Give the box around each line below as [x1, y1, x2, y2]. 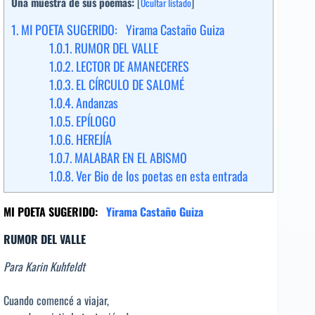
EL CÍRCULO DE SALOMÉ [73, 75, 184, 94]
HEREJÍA [73, 130, 112, 149]
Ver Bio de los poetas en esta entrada [73, 167, 247, 186]
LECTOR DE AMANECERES [73, 57, 189, 76]
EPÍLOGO [73, 112, 116, 131]
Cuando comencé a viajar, [4, 291, 109, 309]
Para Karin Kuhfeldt [4, 257, 85, 275]
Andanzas [73, 94, 118, 112]
